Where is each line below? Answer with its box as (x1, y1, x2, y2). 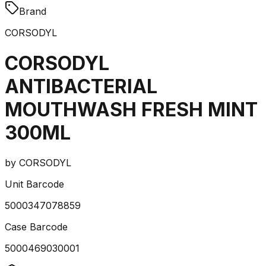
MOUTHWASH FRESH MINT (5, 97, 258, 121)
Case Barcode (5, 221, 68, 233)
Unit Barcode (5, 178, 64, 191)
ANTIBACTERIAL (5, 74, 157, 98)
